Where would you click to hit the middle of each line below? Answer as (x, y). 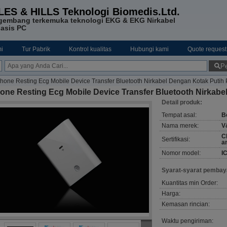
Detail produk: (182, 102)
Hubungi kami (149, 49)
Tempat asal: (179, 115)
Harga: (171, 194)
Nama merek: (180, 126)
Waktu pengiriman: (187, 221)
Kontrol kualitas (90, 49)
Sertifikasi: (176, 139)
